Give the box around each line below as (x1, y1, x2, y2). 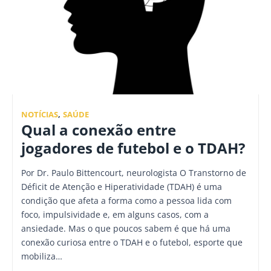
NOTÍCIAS (21, 109, 58, 120)
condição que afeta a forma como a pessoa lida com (21, 195, 232, 207)
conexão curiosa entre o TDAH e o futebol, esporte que (21, 237, 243, 249)
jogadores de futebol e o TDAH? (21, 139, 245, 158)
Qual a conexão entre (21, 120, 176, 140)
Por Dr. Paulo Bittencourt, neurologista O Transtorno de (21, 167, 246, 179)
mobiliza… (21, 250, 62, 263)
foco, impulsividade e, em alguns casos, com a (21, 209, 209, 221)
